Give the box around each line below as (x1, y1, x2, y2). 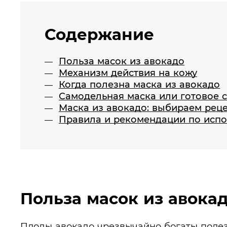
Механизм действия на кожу (59, 67, 197, 78)
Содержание (45, 25, 154, 44)
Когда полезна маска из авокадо (59, 79, 220, 90)
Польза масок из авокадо (59, 56, 184, 66)
